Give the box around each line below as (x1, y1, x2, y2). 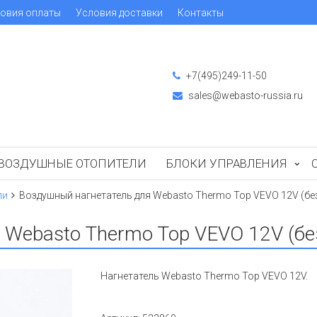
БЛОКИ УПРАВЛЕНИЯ (166, 156, 287, 171)
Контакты (178, 6, 224, 18)
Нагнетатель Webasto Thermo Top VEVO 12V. (100, 270, 309, 282)
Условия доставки (76, 6, 163, 18)
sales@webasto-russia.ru (186, 90, 303, 101)
